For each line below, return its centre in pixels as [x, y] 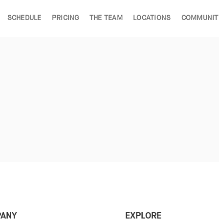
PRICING [65, 18]
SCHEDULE [24, 18]
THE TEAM [106, 18]
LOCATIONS [152, 18]
